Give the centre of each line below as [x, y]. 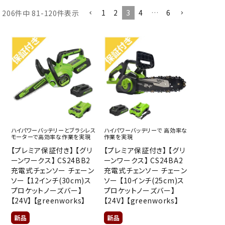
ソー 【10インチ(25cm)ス [144, 181]
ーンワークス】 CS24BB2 [51, 160]
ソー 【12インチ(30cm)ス [51, 181]
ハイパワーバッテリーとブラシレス [53, 130]
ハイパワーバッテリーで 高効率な [145, 130]
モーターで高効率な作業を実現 [51, 137]
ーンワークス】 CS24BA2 [143, 160]
